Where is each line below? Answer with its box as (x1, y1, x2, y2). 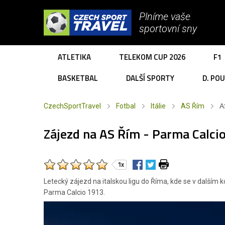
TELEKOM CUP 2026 (119, 51, 185, 63)
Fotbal (116, 102, 136, 110)
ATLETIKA (58, 51, 91, 63)
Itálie (151, 102, 166, 110)
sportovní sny (139, 23, 197, 35)
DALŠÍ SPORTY (126, 72, 174, 84)
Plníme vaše (139, 11, 190, 23)
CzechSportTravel (44, 102, 101, 110)
